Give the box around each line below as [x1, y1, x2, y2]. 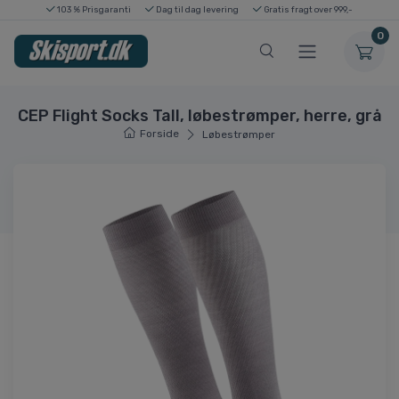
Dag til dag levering [154, 4, 239, 14]
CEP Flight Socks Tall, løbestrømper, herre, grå [17, 105, 382, 126]
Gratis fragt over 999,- [262, 4, 353, 14]
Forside [140, 126, 180, 140]
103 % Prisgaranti [55, 4, 131, 14]
